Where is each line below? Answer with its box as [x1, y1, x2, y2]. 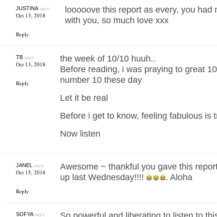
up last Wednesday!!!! [60, 172, 146, 183]
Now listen [60, 128, 100, 139]
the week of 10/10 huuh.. [60, 53, 155, 64]
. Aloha [166, 172, 193, 183]
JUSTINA [15, 5, 38, 12]
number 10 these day [60, 75, 142, 85]
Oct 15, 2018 [15, 169, 46, 176]
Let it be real [60, 93, 108, 103]
